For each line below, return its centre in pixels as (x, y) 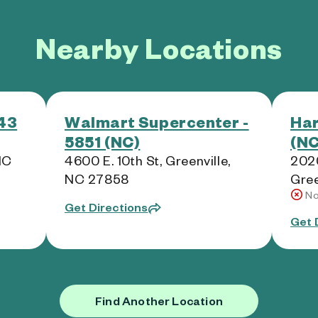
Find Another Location (159, 301)
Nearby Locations (159, 48)
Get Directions (106, 207)
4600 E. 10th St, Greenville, (148, 160)
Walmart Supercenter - (157, 121)
